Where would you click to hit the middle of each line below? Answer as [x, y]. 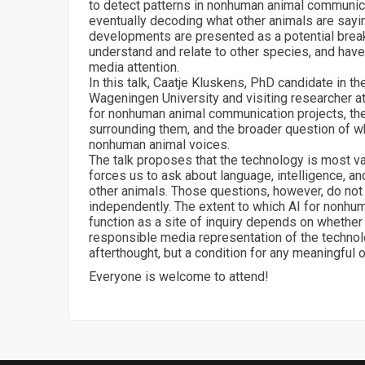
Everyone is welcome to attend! [179, 276]
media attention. [134, 67]
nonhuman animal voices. [159, 144]
